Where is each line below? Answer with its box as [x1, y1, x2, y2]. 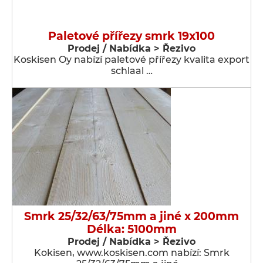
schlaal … [110, 65, 153, 76]
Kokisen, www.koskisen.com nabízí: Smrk [33, 247, 230, 258]
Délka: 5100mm [86, 222, 177, 236]
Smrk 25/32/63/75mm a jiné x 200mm [24, 210, 239, 223]
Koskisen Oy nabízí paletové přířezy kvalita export [14, 54, 249, 65]
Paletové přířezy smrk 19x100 [48, 29, 215, 43]
